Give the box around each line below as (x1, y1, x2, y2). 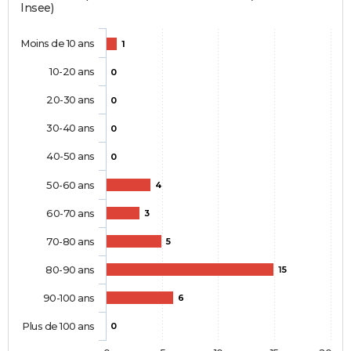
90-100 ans (42, 291, 95, 305)
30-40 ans (46, 121, 95, 135)
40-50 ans (46, 150, 95, 163)
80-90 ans (45, 263, 95, 277)
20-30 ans (46, 93, 95, 107)
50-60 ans (46, 179, 95, 192)
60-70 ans (46, 207, 95, 220)
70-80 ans (46, 235, 95, 248)
